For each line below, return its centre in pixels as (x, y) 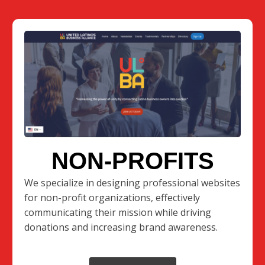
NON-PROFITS (132, 161)
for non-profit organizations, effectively (112, 197)
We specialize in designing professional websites (132, 182)
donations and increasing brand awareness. (121, 227)
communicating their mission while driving (118, 212)
